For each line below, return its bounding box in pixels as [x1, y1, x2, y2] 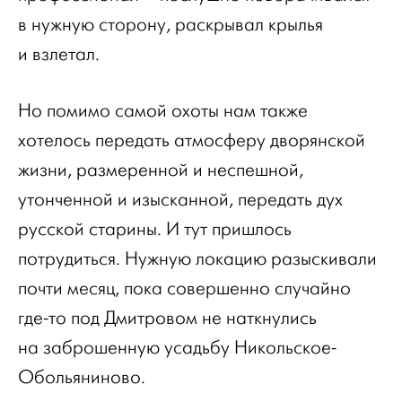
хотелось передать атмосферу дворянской [18, 130, 365, 151]
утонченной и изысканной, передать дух [18, 189, 343, 210]
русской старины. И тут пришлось [18, 219, 292, 240]
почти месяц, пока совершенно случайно [18, 278, 351, 299]
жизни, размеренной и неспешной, [18, 160, 303, 180]
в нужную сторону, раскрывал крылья [18, 14, 323, 35]
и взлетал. [18, 44, 100, 65]
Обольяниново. [18, 367, 145, 388]
